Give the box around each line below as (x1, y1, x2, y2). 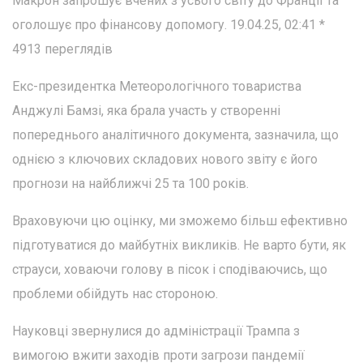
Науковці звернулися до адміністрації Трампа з (12, 323, 300, 340)
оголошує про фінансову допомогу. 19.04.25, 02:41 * (12, 17, 325, 33)
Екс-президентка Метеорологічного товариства (12, 79, 301, 95)
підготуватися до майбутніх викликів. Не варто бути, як (12, 237, 346, 254)
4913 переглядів (12, 41, 113, 58)
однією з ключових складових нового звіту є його (12, 152, 318, 168)
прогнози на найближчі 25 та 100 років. (12, 176, 249, 192)
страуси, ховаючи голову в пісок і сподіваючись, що (12, 262, 327, 278)
